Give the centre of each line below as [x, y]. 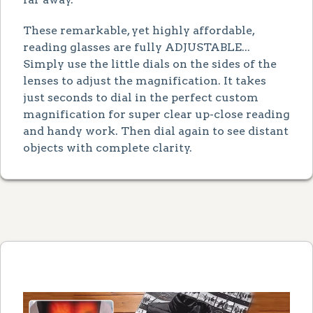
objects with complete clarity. [108, 147]
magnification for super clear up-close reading [156, 114]
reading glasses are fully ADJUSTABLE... [137, 47]
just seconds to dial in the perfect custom [141, 97]
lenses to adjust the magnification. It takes [145, 80]
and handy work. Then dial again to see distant [156, 131]
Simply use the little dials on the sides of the [150, 64]
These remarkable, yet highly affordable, [139, 30]
